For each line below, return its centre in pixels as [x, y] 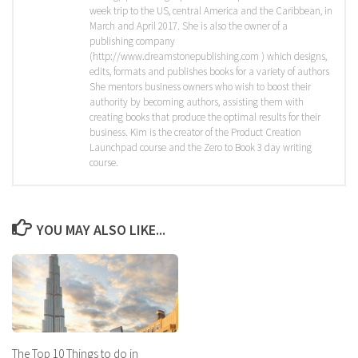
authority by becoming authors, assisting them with [197, 102]
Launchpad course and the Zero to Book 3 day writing [201, 148]
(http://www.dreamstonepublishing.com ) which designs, [208, 57]
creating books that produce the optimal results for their [205, 117]
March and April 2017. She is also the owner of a [189, 26]
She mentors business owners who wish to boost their [200, 87]
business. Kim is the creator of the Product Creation [195, 133]
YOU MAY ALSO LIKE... [101, 230]
